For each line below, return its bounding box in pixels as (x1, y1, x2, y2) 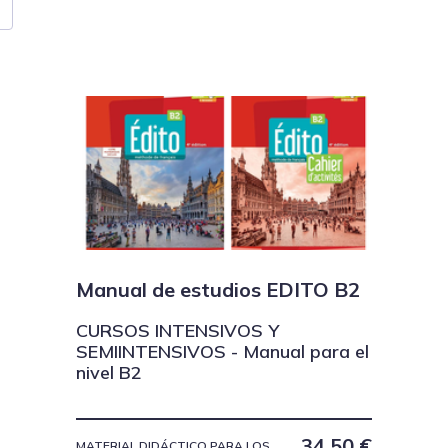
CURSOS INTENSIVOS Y (76, 319, 279, 343)
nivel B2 (76, 361, 142, 385)
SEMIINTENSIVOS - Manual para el (76, 340, 369, 364)
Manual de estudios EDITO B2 (76, 276, 360, 302)
